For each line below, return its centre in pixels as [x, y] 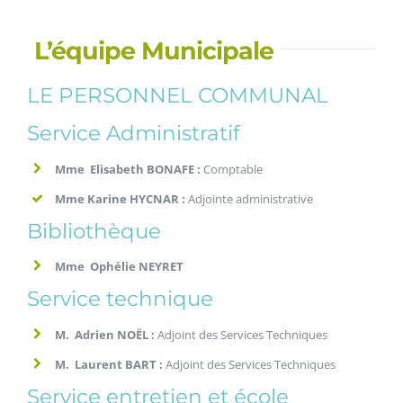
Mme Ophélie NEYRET [120, 266]
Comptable [232, 169]
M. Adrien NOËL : [105, 334]
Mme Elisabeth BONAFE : [128, 169]
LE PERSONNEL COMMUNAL [178, 95]
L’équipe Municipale [154, 50]
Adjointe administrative [251, 198]
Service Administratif [134, 133]
